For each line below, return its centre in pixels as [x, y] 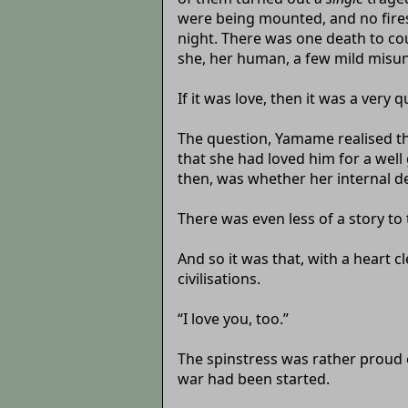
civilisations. [219, 278]
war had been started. [253, 378]
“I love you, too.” [233, 318]
